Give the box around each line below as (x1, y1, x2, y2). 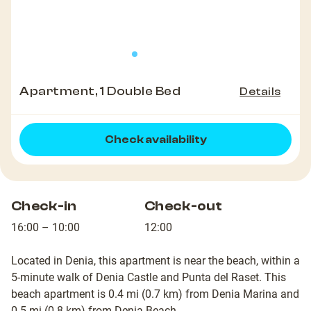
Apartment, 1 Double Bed (19, 84, 181, 99)
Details (239, 85, 280, 99)
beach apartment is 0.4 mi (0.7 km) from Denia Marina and (11, 287, 299, 301)
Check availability (104, 133, 207, 146)
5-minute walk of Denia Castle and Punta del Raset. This (11, 271, 286, 285)
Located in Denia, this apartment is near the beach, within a (11, 254, 300, 268)
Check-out (144, 198, 223, 215)
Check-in (11, 198, 77, 215)
